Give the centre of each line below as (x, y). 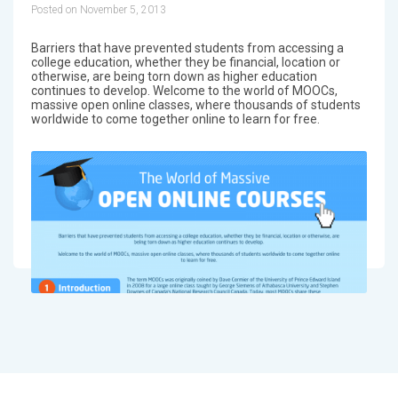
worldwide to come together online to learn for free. (175, 119)
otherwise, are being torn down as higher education (174, 76)
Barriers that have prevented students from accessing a (187, 48)
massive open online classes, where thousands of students (195, 104)
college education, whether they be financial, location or (185, 62)
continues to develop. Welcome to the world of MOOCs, (184, 90)
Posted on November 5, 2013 (98, 9)
